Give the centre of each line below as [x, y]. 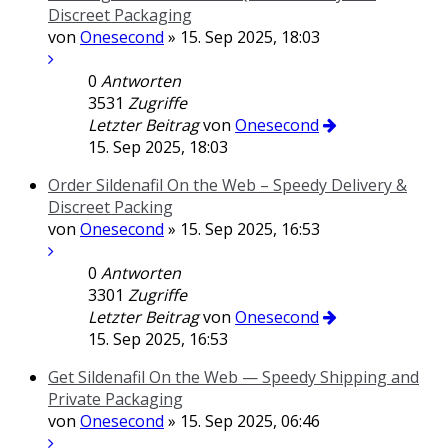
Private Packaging [115, 399]
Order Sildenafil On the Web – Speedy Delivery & [227, 185]
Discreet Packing [110, 207]
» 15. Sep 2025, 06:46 [242, 421]
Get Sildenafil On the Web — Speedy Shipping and [233, 377]
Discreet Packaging [120, 15]
